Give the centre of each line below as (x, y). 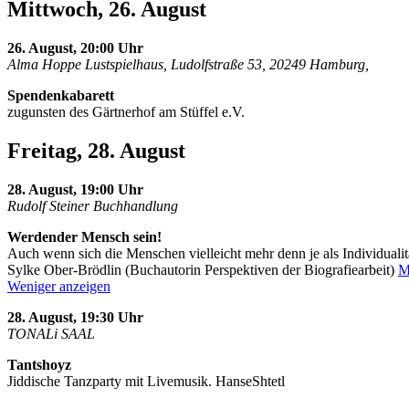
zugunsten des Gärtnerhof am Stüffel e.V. (126, 112)
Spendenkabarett (61, 96)
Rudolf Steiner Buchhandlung (93, 205)
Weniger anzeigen (59, 286)
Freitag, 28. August (96, 151)
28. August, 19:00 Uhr (75, 189)
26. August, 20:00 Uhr (75, 48)
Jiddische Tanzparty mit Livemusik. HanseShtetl (146, 381)
